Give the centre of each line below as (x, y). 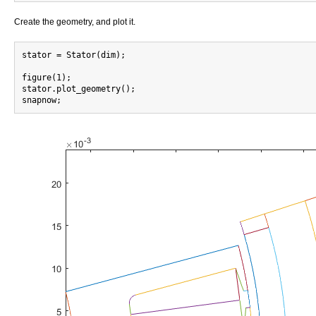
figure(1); (47, 78)
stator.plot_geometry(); (79, 89)
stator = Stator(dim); (74, 55)
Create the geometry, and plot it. (75, 22)
